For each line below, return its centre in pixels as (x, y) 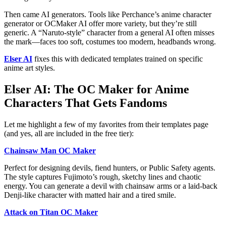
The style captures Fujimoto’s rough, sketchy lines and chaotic (103, 177)
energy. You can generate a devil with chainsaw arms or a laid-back (111, 186)
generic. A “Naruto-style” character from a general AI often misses (109, 33)
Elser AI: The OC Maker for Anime (97, 90)
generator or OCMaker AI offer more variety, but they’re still (100, 24)
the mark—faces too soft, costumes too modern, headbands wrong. (110, 42)
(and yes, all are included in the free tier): (69, 134)
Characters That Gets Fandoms (86, 103)
